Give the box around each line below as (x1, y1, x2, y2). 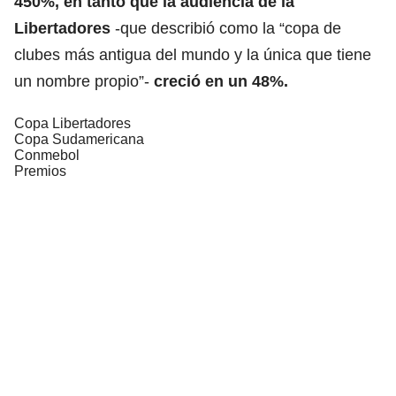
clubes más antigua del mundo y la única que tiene (14, 45, 371, 64)
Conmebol (14, 147, 80, 163)
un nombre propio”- (14, 72, 154, 90)
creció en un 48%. (154, 72, 288, 90)
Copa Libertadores (14, 115, 131, 131)
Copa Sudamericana (14, 131, 144, 147)
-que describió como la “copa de (110, 19, 341, 37)
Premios (14, 163, 66, 179)
